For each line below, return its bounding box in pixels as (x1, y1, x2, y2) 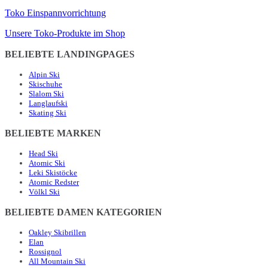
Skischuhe (29, 79, 62, 89)
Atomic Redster (29, 177, 79, 187)
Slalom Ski (29, 89, 64, 98)
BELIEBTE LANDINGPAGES (5, 48, 135, 59)
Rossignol (29, 246, 62, 256)
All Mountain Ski (29, 256, 86, 266)
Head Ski (29, 148, 58, 158)
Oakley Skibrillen (29, 227, 86, 237)
